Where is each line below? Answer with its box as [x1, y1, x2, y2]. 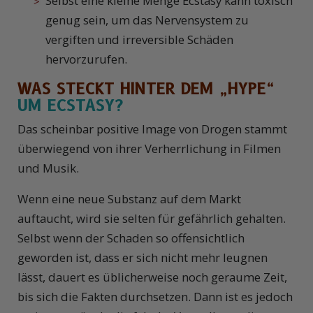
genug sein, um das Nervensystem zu [45, 12, 249, 29]
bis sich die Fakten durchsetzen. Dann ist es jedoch [17, 289, 293, 305]
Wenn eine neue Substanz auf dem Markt [17, 191, 241, 208]
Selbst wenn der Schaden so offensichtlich [17, 230, 245, 247]
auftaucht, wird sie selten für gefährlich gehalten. [17, 210, 286, 227]
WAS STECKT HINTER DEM [17, 79, 219, 99]
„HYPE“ [219, 79, 275, 99]
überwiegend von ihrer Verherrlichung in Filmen [17, 140, 281, 157]
